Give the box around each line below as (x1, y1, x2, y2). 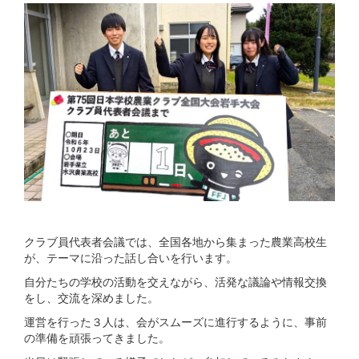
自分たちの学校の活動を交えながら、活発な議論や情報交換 (24, 272, 327, 289)
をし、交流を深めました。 (24, 288, 159, 305)
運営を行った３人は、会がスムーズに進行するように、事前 (24, 313, 327, 329)
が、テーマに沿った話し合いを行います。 (24, 248, 237, 265)
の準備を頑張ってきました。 (24, 329, 170, 345)
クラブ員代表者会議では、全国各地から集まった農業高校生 (24, 232, 327, 249)
